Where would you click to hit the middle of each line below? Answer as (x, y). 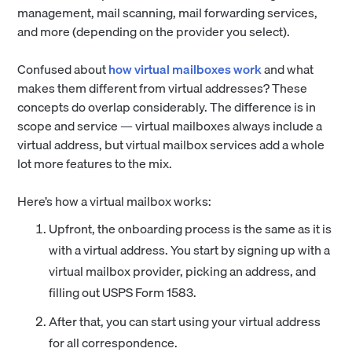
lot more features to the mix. (95, 163)
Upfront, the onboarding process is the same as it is (191, 228)
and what (288, 69)
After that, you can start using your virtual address (185, 321)
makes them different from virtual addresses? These (163, 88)
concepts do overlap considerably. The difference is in (167, 106)
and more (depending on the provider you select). (154, 31)
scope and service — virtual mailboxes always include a (170, 125)
